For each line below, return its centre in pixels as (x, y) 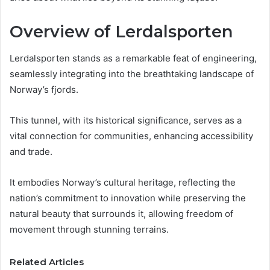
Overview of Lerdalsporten (121, 31)
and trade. (31, 152)
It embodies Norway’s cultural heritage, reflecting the (123, 183)
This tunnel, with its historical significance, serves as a (126, 121)
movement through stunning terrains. (89, 230)
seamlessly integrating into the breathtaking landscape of (132, 74)
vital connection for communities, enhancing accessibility (131, 136)
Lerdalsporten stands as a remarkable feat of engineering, (133, 58)
